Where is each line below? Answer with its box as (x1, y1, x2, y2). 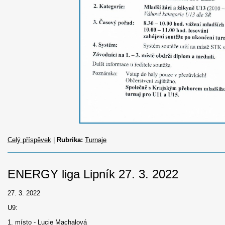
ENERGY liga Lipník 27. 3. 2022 (8, 167, 178, 181)
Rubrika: (57, 136, 83, 144)
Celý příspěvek (8, 136, 51, 144)
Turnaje (85, 136, 106, 144)
